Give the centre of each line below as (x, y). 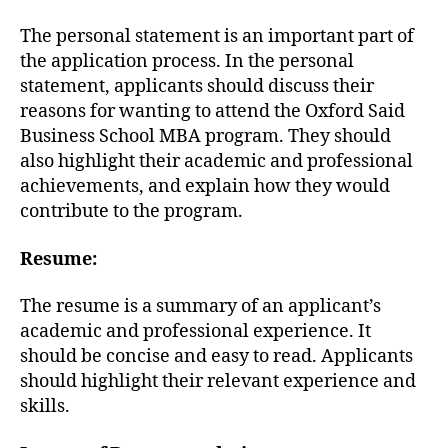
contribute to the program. (131, 212)
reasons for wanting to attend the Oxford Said (212, 112)
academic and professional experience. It (195, 332)
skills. (45, 407)
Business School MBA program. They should (205, 137)
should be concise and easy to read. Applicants (216, 357)
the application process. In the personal (187, 62)
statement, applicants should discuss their (197, 87)
